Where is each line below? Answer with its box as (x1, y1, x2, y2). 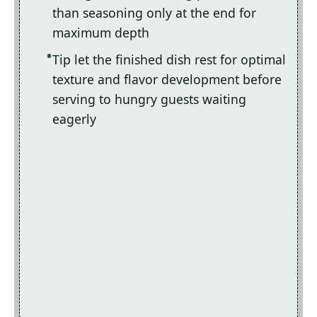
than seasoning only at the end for (52, 4, 256, 22)
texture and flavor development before (52, 71, 282, 88)
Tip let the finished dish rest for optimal (52, 51, 286, 69)
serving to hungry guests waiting (52, 91, 246, 108)
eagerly (52, 110, 96, 128)
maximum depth (52, 24, 149, 42)
